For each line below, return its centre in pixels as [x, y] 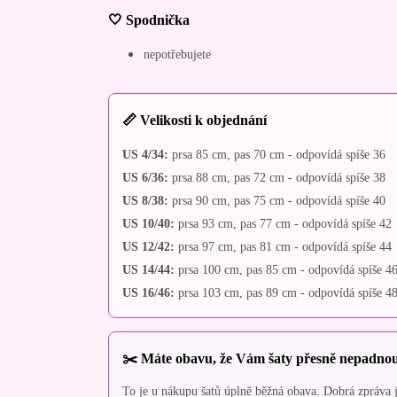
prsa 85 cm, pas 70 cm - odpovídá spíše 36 [277, 154]
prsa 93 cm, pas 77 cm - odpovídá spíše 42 [283, 223]
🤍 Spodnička [149, 19]
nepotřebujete [177, 54]
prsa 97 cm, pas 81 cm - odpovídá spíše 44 [283, 246]
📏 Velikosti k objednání [195, 120]
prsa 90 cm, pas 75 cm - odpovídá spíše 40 [277, 200]
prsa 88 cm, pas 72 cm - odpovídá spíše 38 [277, 177]
